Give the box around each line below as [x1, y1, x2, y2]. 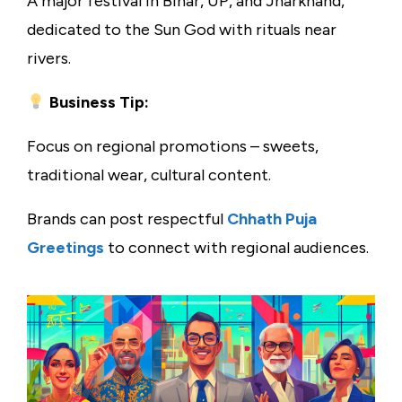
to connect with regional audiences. [108, 238, 369, 258]
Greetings [27, 238, 104, 258]
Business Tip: [45, 92, 149, 113]
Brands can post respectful [27, 209, 227, 230]
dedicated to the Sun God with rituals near [27, 20, 336, 40]
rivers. [27, 48, 71, 69]
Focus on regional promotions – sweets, [27, 136, 319, 157]
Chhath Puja [227, 209, 317, 230]
